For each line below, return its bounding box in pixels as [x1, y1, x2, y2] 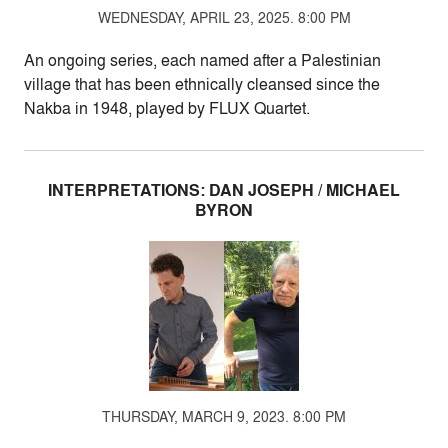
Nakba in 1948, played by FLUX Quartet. [24, 97, 310, 119]
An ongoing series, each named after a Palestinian [24, 49, 381, 71]
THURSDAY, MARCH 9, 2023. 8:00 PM [102, 407, 346, 426]
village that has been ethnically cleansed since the [24, 73, 380, 95]
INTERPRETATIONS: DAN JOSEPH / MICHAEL [48, 179, 400, 202]
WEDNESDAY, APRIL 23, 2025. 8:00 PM [97, 8, 351, 27]
